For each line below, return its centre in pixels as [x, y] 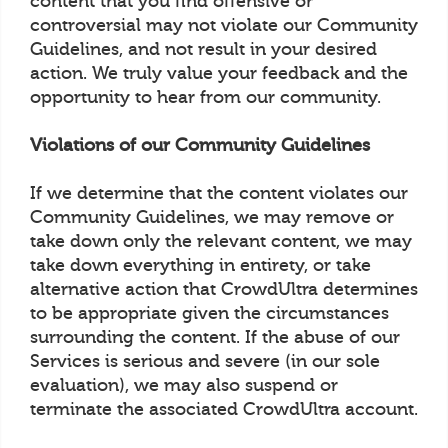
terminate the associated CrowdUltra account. [224, 409]
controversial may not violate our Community [224, 25]
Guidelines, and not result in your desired [203, 49]
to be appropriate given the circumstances [209, 313]
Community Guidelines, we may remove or [212, 217]
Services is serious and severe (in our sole [205, 361]
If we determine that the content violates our [219, 193]
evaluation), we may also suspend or [184, 385]
